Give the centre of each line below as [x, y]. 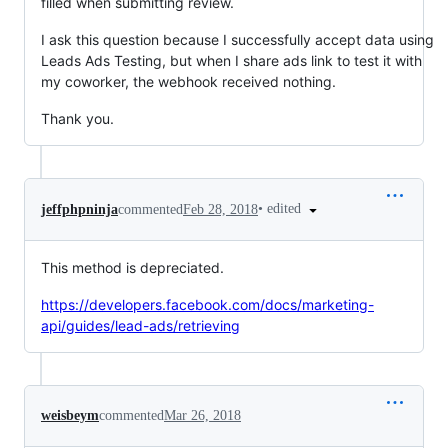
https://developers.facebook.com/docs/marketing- [207, 304]
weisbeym [70, 415]
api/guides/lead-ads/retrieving [140, 325]
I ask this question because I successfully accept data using [237, 40]
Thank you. [77, 119]
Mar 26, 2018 [202, 415]
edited [286, 209]
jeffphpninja [79, 209]
